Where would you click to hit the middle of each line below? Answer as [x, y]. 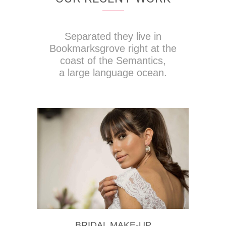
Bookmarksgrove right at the [113, 49]
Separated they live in [113, 37]
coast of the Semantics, [113, 61]
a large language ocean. [113, 73]
